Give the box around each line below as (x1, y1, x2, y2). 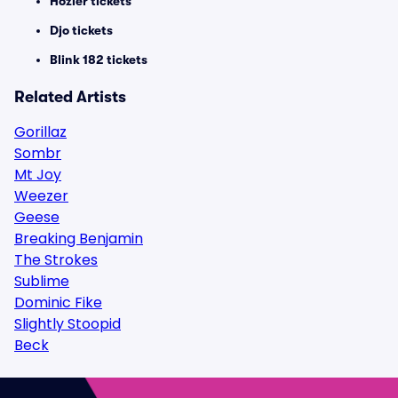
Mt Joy (14, 164, 61, 185)
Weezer (14, 186, 68, 206)
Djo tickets (50, 23, 113, 37)
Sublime (14, 271, 69, 291)
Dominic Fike (14, 292, 102, 313)
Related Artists (14, 88, 126, 106)
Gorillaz (14, 122, 67, 142)
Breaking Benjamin (14, 228, 143, 249)
